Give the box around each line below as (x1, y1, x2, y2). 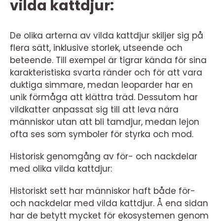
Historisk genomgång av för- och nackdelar (10, 150, 197, 162)
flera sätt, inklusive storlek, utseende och (10, 41, 183, 54)
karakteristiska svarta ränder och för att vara (10, 66, 202, 78)
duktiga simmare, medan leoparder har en (10, 78, 193, 91)
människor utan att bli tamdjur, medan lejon (10, 115, 199, 128)
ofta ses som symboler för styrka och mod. (10, 128, 193, 140)
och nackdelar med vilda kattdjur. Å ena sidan (10, 197, 208, 209)
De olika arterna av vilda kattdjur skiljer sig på (10, 29, 203, 41)
